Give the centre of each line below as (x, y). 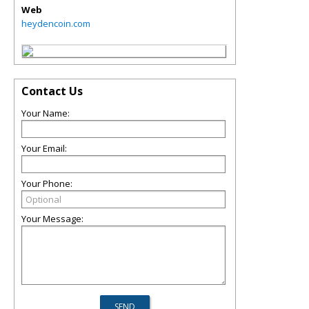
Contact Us (52, 91)
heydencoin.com (56, 23)
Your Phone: (47, 183)
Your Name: (46, 113)
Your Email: (44, 148)
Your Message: (52, 219)
